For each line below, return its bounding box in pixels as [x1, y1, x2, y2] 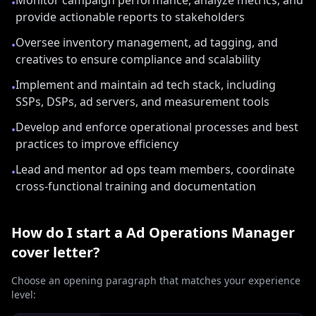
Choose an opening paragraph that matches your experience [11, 274, 300, 287]
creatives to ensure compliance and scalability [16, 51, 260, 67]
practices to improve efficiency [16, 136, 178, 152]
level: [11, 288, 36, 301]
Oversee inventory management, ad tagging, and [16, 35, 278, 50]
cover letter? [11, 243, 100, 262]
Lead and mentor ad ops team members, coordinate [16, 162, 295, 177]
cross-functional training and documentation [16, 178, 256, 194]
